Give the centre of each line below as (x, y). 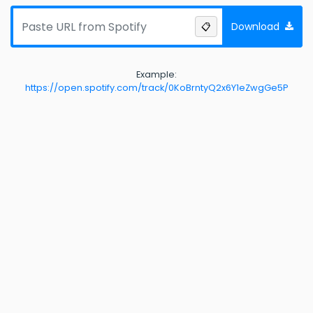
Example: (156, 74)
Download (255, 26)
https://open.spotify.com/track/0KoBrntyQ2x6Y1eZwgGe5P (156, 88)
